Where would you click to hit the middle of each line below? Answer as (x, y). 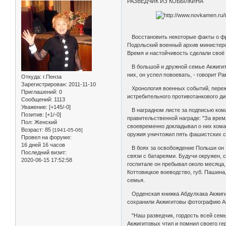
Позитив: (33, 114)
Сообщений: (37, 99)
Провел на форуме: (46, 137)
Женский (45, 122)
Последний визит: (44, 152)
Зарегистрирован (43, 84)
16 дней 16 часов (43, 145)
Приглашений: (39, 92)
